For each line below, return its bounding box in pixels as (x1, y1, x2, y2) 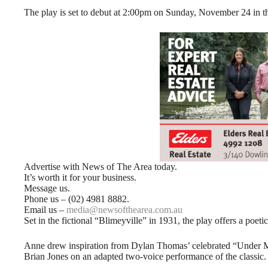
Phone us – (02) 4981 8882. (24, 193, 129, 204)
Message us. (24, 182, 70, 193)
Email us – (24, 204, 66, 215)
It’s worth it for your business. (24, 172, 136, 182)
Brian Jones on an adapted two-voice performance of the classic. (24, 251, 266, 261)
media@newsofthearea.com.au (66, 204, 182, 215)
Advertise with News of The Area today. (24, 161, 177, 172)
